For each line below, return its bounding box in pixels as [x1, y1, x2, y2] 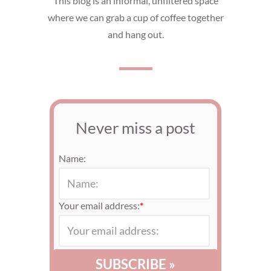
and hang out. [107, 28, 164, 40]
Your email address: [59, 200, 140, 211]
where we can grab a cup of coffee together [47, 11, 224, 23]
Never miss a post [76, 118, 195, 137]
